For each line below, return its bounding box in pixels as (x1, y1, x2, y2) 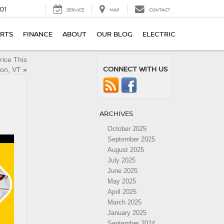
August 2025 (107, 146, 144, 153)
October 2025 (107, 125, 146, 132)
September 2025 (107, 135, 155, 143)
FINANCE (23, 29, 52, 39)
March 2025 (107, 198, 141, 206)
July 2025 (107, 156, 135, 164)
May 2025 (107, 177, 136, 185)
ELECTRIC (142, 29, 175, 39)
